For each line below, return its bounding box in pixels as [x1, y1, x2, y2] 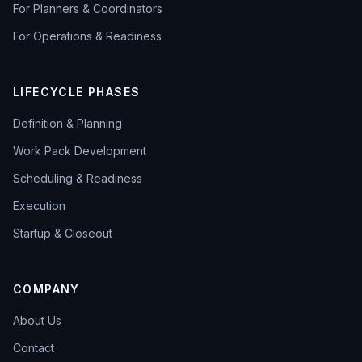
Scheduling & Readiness [13, 171, 142, 186]
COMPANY [13, 282, 80, 297]
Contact [13, 341, 54, 356]
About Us [13, 314, 61, 328]
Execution [13, 199, 65, 213]
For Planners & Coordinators [13, 2, 162, 16]
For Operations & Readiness [13, 29, 162, 44]
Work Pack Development [13, 144, 146, 158]
